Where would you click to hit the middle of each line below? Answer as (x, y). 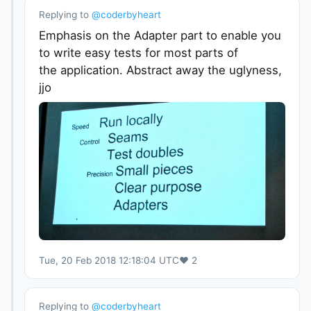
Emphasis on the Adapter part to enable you (160, 35)
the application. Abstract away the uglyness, (160, 70)
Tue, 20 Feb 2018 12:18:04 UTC (109, 261)
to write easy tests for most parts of (138, 52)
